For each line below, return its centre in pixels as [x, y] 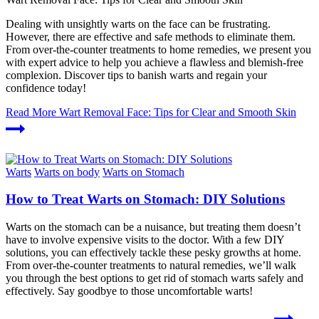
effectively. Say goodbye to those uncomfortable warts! [129, 291]
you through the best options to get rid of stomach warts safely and [155, 278]
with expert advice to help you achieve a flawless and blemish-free [155, 62]
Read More [31, 112]
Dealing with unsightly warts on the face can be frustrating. [138, 23]
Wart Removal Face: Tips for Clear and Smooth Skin [176, 112]
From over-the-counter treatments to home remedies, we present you [158, 49]
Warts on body [67, 172]
